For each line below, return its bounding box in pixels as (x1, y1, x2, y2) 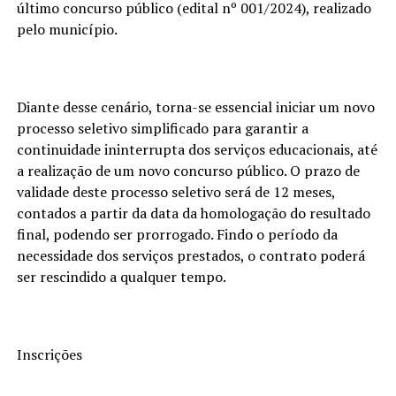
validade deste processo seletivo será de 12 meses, (16, 181, 335, 202)
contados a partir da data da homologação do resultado (16, 202, 370, 223)
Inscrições (16, 344, 82, 364)
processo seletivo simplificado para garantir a (16, 118, 308, 138)
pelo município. (16, 19, 118, 39)
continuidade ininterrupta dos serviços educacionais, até (16, 139, 377, 159)
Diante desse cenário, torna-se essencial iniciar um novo (16, 96, 375, 117)
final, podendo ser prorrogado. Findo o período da (16, 224, 338, 244)
